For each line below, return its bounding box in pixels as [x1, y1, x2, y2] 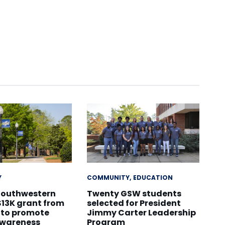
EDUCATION [133, 173, 173, 182]
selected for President [86, 197, 181, 209]
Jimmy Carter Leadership [86, 207, 196, 219]
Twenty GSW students [86, 188, 181, 200]
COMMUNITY [86, 173, 130, 182]
